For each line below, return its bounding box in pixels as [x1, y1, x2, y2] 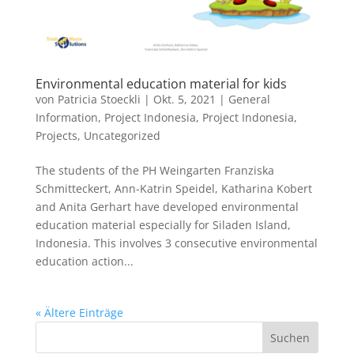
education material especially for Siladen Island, [35, 217, 291, 232]
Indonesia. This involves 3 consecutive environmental [35, 235, 318, 250]
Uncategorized [83, 127, 160, 143]
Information [35, 109, 98, 125]
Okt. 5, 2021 [153, 91, 216, 107]
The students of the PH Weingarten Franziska [35, 162, 274, 178]
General [228, 91, 270, 107]
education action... [35, 253, 134, 269]
